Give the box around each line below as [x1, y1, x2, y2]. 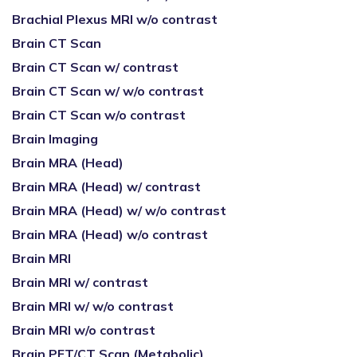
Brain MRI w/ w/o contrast [12, 298, 174, 314]
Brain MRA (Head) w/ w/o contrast [12, 202, 226, 218]
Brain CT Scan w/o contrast [12, 107, 186, 123]
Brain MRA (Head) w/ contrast [12, 178, 201, 194]
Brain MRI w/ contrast [12, 274, 148, 290]
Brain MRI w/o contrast [12, 322, 155, 338]
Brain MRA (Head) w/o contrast [12, 226, 208, 242]
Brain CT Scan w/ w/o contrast [12, 83, 204, 99]
